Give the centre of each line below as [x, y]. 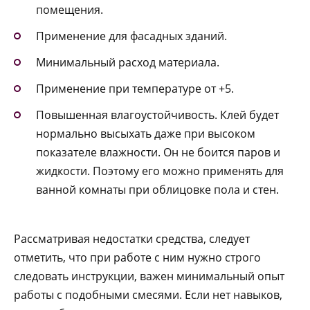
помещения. [70, 9]
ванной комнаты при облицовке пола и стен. [157, 190]
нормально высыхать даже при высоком [146, 134]
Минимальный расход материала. [128, 62]
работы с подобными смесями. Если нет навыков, [148, 294]
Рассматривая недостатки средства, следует [132, 238]
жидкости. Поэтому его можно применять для [160, 171]
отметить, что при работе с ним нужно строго [137, 257]
